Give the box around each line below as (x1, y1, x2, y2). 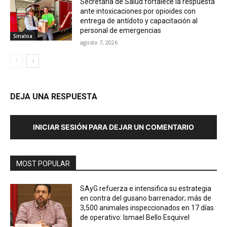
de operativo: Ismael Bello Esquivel (80, 213, 190, 222)
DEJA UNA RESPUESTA (10, 92, 97, 102)
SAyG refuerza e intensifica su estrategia (80, 184, 212, 193)
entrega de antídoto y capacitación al (80, 17, 198, 25)
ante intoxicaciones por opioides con (80, 7, 196, 16)
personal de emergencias (80, 26, 162, 35)
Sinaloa (13, 32, 32, 40)
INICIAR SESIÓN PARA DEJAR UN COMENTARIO (33, 123, 194, 132)
